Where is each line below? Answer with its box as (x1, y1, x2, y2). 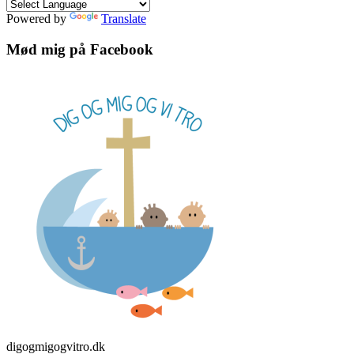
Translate (101, 12, 146, 26)
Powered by (6, 12, 70, 26)
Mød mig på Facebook (6, 40, 153, 58)
